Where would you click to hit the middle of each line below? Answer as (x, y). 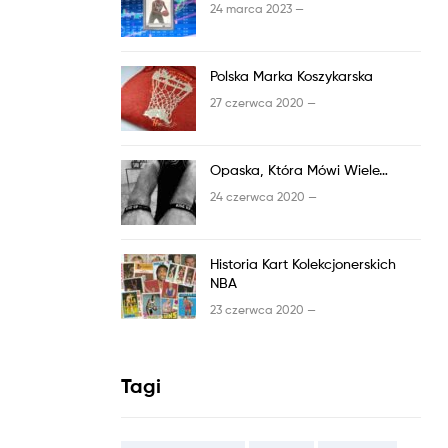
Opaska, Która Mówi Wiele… (299, 169)
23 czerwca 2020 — (263, 310)
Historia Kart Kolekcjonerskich (303, 263)
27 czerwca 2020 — (263, 103)
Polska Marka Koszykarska (291, 75)
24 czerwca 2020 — (263, 197)
